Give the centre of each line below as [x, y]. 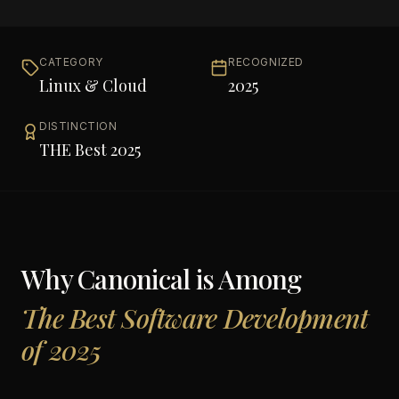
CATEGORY [71, 62]
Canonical [134, 279]
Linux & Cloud [93, 85]
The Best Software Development [195, 318]
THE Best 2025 [90, 150]
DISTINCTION [78, 126]
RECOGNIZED [266, 62]
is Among [246, 279]
